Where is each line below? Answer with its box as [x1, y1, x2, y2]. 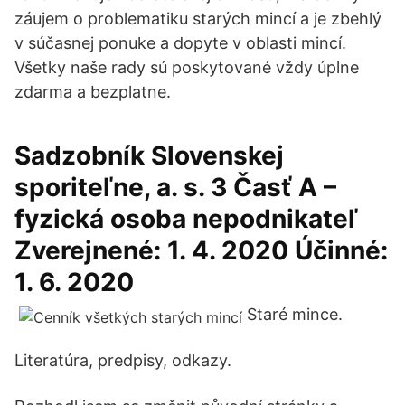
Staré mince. [247, 305, 343, 324]
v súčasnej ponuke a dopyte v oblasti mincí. [14, 33, 346, 52]
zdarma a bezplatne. [14, 82, 171, 101]
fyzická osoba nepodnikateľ [14, 203, 358, 234]
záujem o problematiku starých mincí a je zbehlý [14, 9, 381, 28]
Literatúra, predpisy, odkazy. [14, 351, 231, 370]
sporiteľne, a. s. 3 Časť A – [14, 172, 336, 202]
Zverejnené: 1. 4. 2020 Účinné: [14, 235, 388, 266]
